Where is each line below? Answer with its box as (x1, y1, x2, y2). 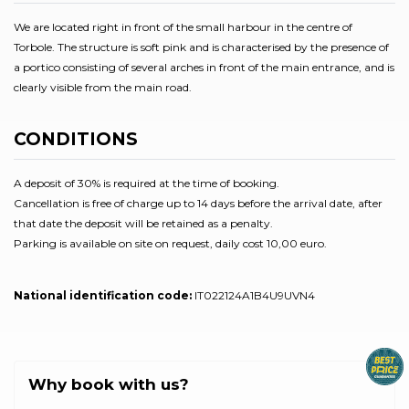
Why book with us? (28, 374, 189, 393)
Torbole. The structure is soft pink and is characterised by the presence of (14, 40, 389, 54)
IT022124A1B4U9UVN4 (192, 288, 315, 302)
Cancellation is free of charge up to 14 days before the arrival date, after (14, 195, 383, 210)
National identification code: (14, 288, 192, 302)
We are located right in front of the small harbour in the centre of (14, 20, 352, 34)
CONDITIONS (14, 129, 138, 150)
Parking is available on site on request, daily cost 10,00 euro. (14, 236, 327, 250)
